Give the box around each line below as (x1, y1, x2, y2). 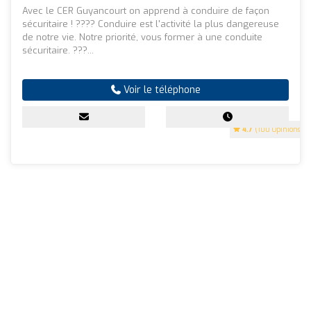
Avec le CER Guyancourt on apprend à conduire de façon (22, 4, 269, 17)
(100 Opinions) (253, 124, 303, 134)
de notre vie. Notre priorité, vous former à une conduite (22, 31, 262, 43)
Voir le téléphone (120, 83, 201, 96)
